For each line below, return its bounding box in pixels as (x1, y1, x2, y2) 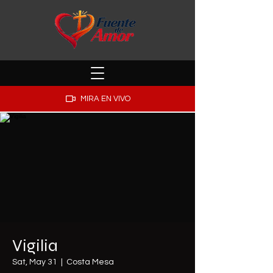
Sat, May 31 (12, 258, 57, 266)
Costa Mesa (66, 258, 114, 266)
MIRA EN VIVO (80, 94, 130, 103)
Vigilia (12, 235, 58, 256)
